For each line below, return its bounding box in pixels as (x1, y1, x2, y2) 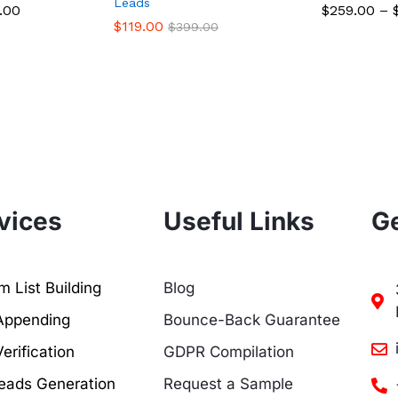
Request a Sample (163, 375, 293, 394)
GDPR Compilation (163, 343, 294, 362)
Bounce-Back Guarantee (163, 311, 340, 330)
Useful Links (163, 206, 314, 237)
